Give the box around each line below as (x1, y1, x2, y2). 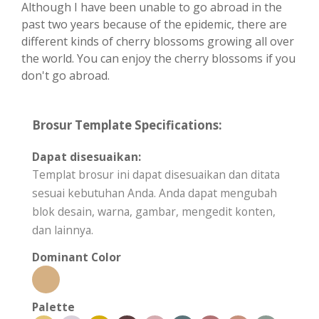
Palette (32, 299, 75, 315)
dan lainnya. (32, 222, 93, 239)
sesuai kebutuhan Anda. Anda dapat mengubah (32, 185, 277, 202)
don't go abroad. (21, 68, 110, 84)
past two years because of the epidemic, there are (21, 16, 287, 33)
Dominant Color (32, 249, 121, 266)
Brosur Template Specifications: (32, 117, 222, 134)
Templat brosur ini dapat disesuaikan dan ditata (32, 167, 280, 183)
